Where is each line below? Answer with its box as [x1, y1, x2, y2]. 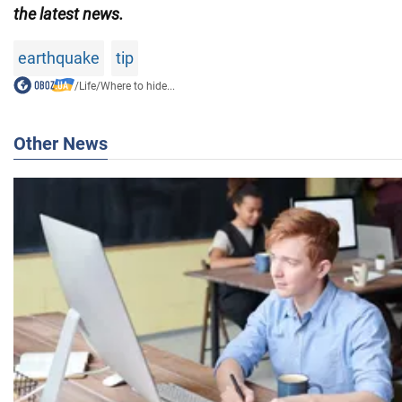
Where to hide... [100, 79, 175, 92]
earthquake [18, 48, 100, 67]
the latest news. [13, 4, 124, 23]
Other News [13, 132, 108, 154]
